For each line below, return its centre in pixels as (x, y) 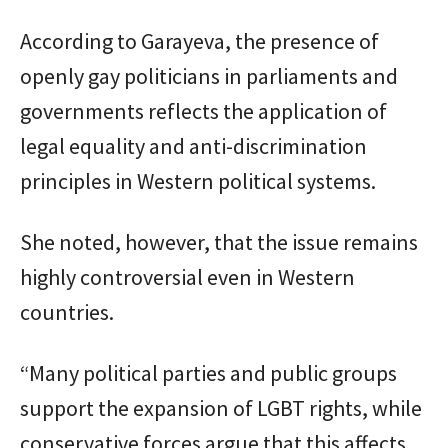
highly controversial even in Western (187, 276)
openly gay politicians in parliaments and (209, 75)
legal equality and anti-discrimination (193, 145)
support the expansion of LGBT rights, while (221, 407)
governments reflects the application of (203, 110)
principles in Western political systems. (198, 180)
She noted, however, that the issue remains (219, 241)
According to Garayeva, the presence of (199, 40)
